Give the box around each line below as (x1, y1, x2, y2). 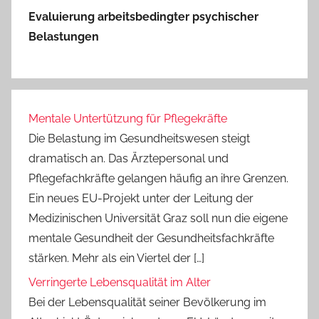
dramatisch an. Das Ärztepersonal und (28, 151, 229, 165)
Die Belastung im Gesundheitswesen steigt (28, 131, 250, 145)
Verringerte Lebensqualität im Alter (28, 276, 211, 290)
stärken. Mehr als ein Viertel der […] (28, 251, 204, 265)
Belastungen (28, 29, 99, 43)
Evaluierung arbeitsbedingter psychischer (28, 9, 258, 23)
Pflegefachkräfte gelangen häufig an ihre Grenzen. (28, 171, 288, 185)
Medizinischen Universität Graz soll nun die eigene (28, 211, 288, 225)
